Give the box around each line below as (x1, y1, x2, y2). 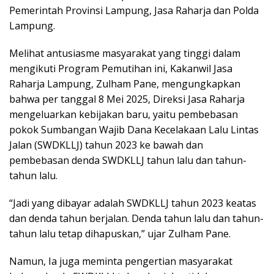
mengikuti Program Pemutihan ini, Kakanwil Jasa (9, 61, 232, 75)
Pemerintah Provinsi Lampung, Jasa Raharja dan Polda (9, 3, 259, 17)
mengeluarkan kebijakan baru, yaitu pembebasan (9, 107, 238, 121)
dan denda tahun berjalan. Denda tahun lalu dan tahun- (9, 211, 264, 225)
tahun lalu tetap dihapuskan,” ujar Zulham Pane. (9, 226, 231, 240)
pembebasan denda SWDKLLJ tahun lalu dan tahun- (9, 153, 246, 167)
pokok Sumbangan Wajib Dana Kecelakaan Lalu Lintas (9, 122, 259, 136)
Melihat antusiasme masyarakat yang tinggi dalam (9, 46, 240, 60)
